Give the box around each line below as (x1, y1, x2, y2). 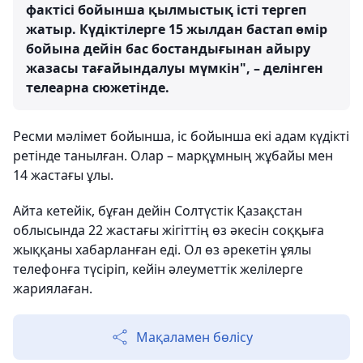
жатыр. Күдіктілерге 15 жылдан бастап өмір (26, 20, 327, 38)
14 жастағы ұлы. (13, 166, 113, 184)
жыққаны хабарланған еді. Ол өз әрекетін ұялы (13, 241, 311, 258)
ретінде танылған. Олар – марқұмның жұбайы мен (13, 147, 333, 164)
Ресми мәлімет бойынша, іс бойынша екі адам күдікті (13, 127, 349, 145)
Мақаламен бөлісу (136, 328, 253, 346)
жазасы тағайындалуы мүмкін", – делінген (26, 59, 323, 77)
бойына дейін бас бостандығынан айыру (26, 40, 310, 58)
